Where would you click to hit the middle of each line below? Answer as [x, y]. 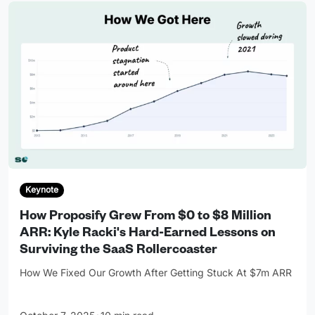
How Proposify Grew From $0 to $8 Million [146, 217]
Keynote [41, 190]
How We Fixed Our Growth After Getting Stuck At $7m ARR [156, 272]
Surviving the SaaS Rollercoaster [118, 251]
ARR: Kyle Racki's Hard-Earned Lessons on [148, 234]
